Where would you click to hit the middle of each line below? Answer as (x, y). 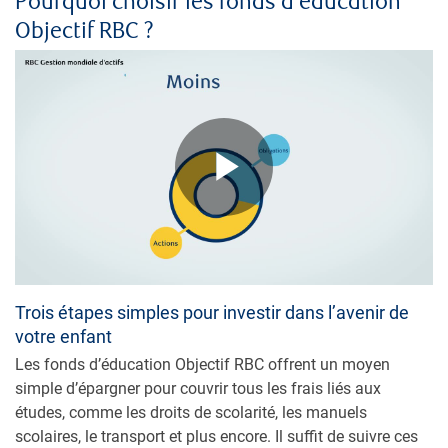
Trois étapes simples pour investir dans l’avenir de (212, 312)
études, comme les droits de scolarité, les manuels (191, 412)
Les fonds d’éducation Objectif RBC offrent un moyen (202, 364)
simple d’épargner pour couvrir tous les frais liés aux (198, 388)
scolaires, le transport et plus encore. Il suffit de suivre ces (216, 436)
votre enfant (63, 336)
